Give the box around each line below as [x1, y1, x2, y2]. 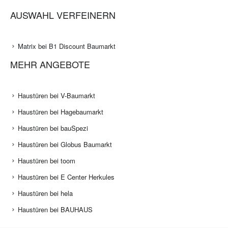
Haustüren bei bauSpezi [18, 123, 88, 133]
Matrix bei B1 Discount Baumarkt [18, 41, 116, 51]
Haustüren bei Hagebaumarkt [18, 107, 103, 117]
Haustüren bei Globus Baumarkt [18, 139, 112, 150]
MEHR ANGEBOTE [10, 58, 90, 71]
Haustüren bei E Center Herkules [18, 172, 115, 182]
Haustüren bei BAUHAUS [18, 205, 93, 215]
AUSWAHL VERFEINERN [10, 8, 116, 22]
